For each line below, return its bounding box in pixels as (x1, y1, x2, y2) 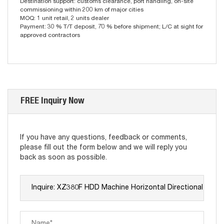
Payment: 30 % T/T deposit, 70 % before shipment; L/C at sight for (20, 23, 203, 30)
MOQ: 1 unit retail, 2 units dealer (20, 15, 109, 21)
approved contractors (20, 32, 80, 38)
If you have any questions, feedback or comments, (20, 134, 187, 141)
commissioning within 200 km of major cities (20, 6, 143, 13)
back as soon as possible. (20, 154, 107, 161)
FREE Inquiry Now (20, 96, 84, 106)
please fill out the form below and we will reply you (20, 144, 187, 151)
